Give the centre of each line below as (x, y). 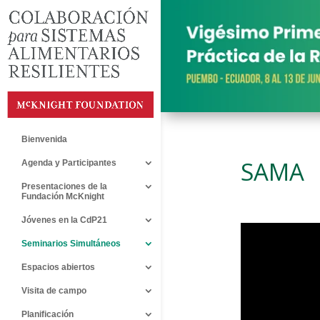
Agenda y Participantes (69, 162)
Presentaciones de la (64, 186)
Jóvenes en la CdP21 (64, 220)
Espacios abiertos (58, 267)
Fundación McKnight (63, 196)
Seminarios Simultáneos (71, 243)
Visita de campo (54, 290)
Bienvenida (44, 139)
